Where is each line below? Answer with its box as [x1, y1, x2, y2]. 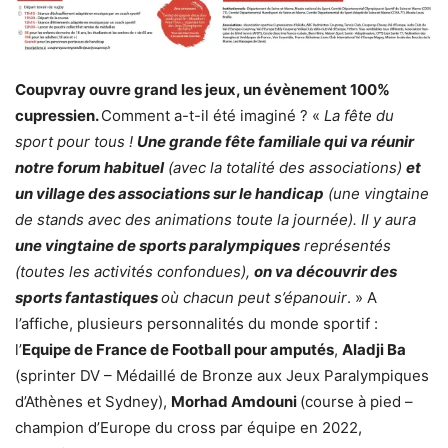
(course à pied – [300, 392, 413, 412]
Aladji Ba [342, 340, 406, 360]
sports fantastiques [15, 288, 161, 308]
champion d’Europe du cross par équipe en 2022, [15, 418, 362, 438]
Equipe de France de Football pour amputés [22, 340, 334, 360]
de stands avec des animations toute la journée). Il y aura [15, 210, 416, 230]
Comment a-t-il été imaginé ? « [101, 106, 324, 126]
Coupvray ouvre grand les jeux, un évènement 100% [15, 80, 390, 100]
